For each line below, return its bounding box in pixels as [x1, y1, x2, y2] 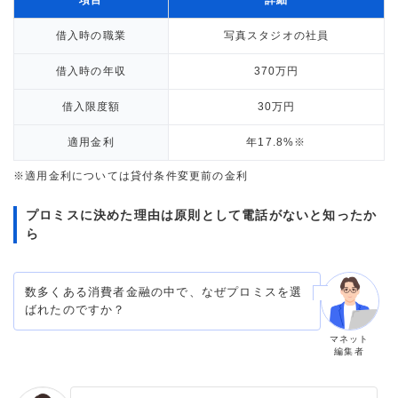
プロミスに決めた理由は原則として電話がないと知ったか [26, 207, 378, 222]
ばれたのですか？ [25, 302, 126, 316]
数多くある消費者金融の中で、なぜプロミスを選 [25, 284, 303, 298]
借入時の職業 [55, 28, 127, 42]
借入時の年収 [55, 64, 127, 77]
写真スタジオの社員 [223, 28, 330, 42]
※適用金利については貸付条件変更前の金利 [13, 169, 248, 182]
